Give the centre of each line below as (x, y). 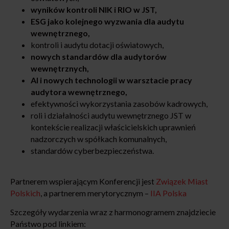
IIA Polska (168, 193)
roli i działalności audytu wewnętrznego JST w (111, 116)
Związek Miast (182, 181)
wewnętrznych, (60, 68)
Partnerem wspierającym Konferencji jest (83, 181)
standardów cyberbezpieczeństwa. (92, 151)
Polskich (25, 193)
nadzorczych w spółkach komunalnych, (99, 139)
